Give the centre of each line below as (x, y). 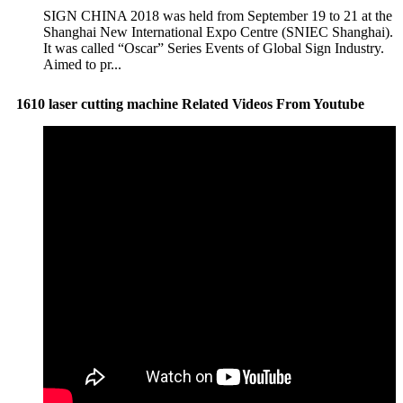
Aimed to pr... (82, 65)
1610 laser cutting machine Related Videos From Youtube (190, 103)
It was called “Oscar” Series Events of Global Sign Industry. (214, 49)
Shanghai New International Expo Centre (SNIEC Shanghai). (218, 32)
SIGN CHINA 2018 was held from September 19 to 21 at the (218, 16)
